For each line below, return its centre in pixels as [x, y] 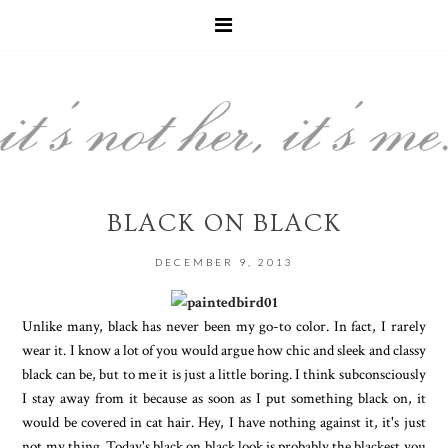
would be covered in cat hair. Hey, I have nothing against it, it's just [224, 422]
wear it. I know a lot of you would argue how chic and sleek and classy [224, 350]
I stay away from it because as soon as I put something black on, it [224, 398]
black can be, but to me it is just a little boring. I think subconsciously [224, 374]
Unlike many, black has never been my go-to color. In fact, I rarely [224, 326]
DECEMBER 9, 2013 [224, 262]
